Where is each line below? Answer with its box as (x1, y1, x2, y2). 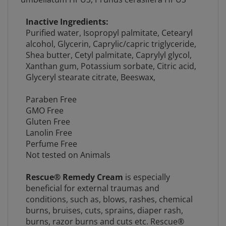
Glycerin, (57, 30, 93, 41)
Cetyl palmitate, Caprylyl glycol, (74, 41, 192, 52)
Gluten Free (25, 108, 70, 119)
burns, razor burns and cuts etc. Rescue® (25, 208, 184, 219)
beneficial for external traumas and (25, 175, 159, 186)
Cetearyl (161, 19, 193, 30)
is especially (125, 163, 170, 175)
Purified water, (25, 19, 83, 30)
